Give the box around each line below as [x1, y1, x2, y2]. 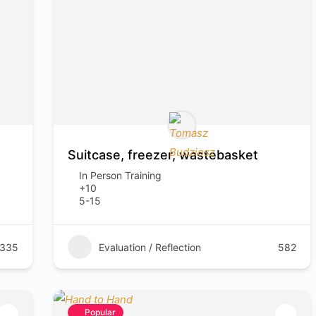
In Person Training [79, 169, 162, 181]
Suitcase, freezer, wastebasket [68, 147, 259, 162]
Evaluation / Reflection [99, 241, 202, 253]
